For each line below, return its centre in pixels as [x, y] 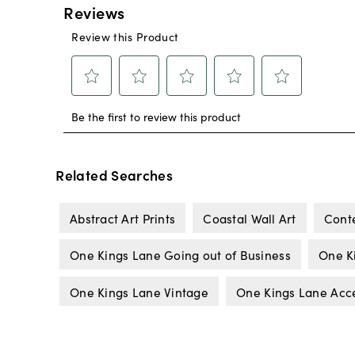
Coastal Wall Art [250, 218]
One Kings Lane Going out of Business [180, 255]
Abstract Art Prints [122, 218]
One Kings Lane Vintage [139, 291]
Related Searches [115, 175]
